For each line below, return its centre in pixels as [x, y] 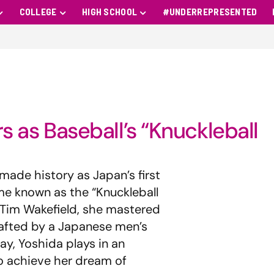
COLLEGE [38, 12]
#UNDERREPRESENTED [210, 12]
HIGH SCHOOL [109, 12]
